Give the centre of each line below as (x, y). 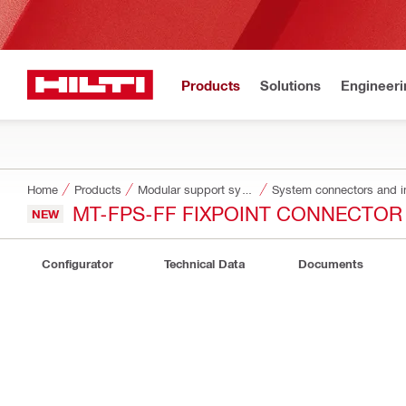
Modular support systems (247, 189)
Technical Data (204, 264)
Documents (331, 264)
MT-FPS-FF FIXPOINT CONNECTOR (237, 213)
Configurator (77, 264)
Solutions (290, 85)
